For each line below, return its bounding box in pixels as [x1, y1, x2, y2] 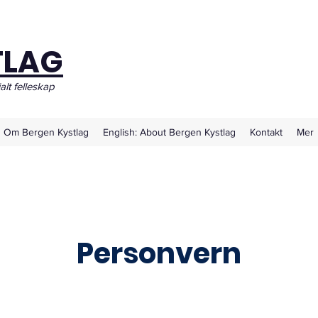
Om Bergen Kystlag [4, 126, 89, 138]
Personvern [77, 234, 241, 273]
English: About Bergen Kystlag [103, 126, 236, 138]
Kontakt [250, 126, 283, 138]
